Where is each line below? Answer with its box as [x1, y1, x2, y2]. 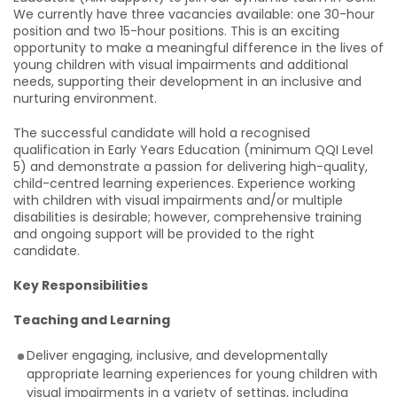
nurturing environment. [13, 90, 157, 107]
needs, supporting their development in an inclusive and [13, 73, 362, 90]
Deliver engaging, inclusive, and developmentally [27, 346, 328, 364]
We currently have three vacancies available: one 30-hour [13, 5, 375, 23]
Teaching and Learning [13, 311, 170, 329]
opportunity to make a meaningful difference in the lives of [13, 39, 384, 57]
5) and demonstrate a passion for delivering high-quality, [13, 158, 368, 175]
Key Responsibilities [13, 276, 148, 294]
